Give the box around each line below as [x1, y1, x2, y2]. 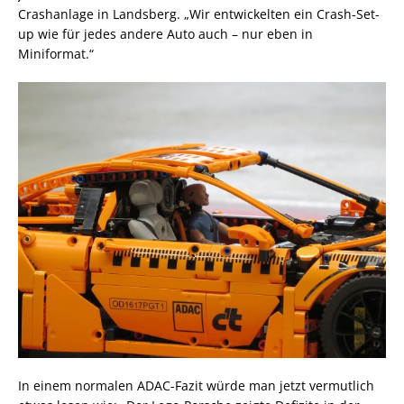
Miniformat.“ [18, 45, 94, 62]
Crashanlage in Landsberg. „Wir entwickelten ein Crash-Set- [18, 5, 380, 23]
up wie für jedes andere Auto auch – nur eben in [18, 25, 313, 42]
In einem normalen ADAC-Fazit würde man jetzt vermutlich [18, 377, 374, 394]
